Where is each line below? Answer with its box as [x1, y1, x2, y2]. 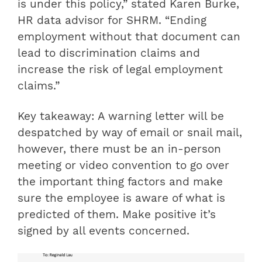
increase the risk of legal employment [18, 63, 223, 76]
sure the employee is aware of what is [18, 191, 225, 205]
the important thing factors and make [18, 175, 223, 188]
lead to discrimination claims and [18, 46, 200, 60]
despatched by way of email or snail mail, [18, 126, 242, 139]
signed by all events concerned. [18, 224, 189, 237]
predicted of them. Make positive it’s [18, 208, 216, 221]
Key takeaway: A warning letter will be [18, 109, 224, 123]
